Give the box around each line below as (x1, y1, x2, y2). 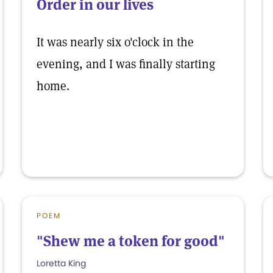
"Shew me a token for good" (37, 232, 225, 250)
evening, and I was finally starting (37, 56, 215, 72)
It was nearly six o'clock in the (37, 34, 194, 50)
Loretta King (37, 257, 86, 269)
